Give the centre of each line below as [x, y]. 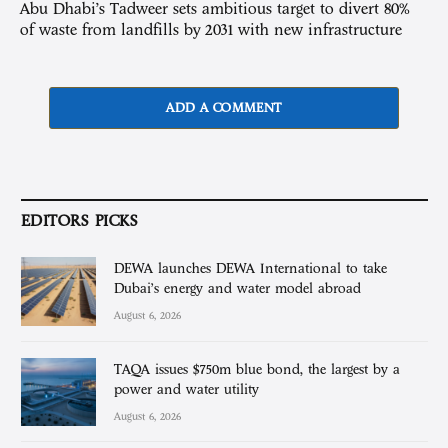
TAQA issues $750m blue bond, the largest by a [257, 369]
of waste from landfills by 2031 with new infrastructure [211, 30]
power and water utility [186, 389]
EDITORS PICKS [80, 221]
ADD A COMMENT [224, 108]
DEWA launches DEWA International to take [250, 269]
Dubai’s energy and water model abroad [237, 289]
